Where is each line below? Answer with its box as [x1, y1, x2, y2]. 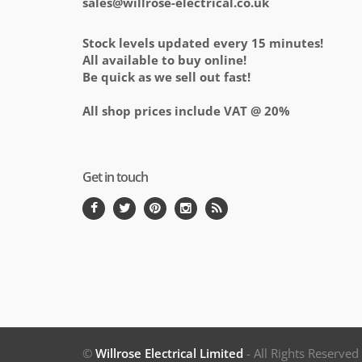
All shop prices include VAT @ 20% [82, 103, 290, 120]
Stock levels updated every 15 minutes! [82, 35, 323, 52]
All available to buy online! [82, 52, 246, 69]
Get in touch [82, 168, 148, 187]
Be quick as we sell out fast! [82, 69, 250, 86]
